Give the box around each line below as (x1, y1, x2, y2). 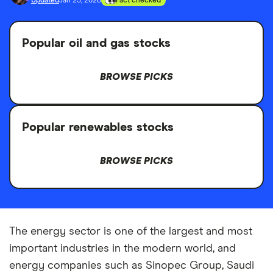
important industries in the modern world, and (9, 243, 236, 254)
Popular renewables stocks (22, 121, 174, 133)
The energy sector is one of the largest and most (9, 226, 252, 237)
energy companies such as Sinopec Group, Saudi (9, 260, 254, 271)
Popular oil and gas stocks (22, 37, 171, 49)
